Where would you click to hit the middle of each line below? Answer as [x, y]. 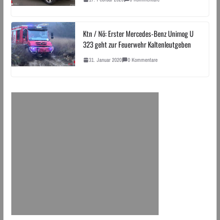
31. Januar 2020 [105, 60]
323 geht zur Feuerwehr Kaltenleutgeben [137, 44]
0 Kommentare [142, 60]
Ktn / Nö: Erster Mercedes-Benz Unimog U [138, 33]
